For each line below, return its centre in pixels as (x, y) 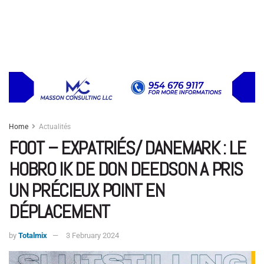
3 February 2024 (93, 236)
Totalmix (33, 236)
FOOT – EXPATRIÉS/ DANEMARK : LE (127, 148)
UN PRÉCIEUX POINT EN (87, 190)
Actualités (55, 126)
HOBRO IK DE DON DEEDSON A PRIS (126, 169)
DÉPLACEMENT (59, 211)
